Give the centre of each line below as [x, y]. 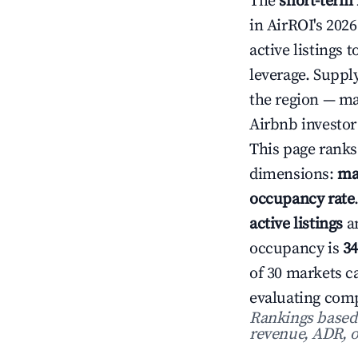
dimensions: [294, 175]
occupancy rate [302, 199]
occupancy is [296, 249]
